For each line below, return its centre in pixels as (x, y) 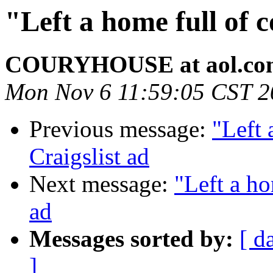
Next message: (102, 184)
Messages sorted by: (131, 239)
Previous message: (121, 129)
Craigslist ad (89, 157)
